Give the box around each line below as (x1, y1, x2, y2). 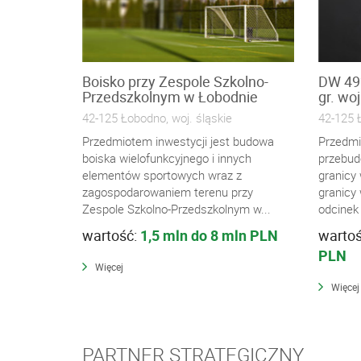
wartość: (82, 226, 140, 245)
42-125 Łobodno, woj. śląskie (82, 110, 232, 126)
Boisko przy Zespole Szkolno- (82, 72, 268, 91)
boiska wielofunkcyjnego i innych (82, 150, 251, 166)
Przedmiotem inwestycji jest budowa (82, 133, 274, 149)
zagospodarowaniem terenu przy (82, 184, 253, 200)
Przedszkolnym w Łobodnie (82, 87, 258, 106)
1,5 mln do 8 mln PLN (140, 226, 278, 245)
